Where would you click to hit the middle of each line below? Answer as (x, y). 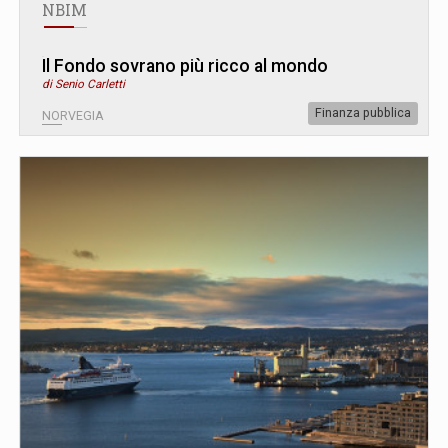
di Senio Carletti (83, 83)
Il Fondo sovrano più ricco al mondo (185, 65)
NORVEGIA (73, 115)
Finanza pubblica (363, 112)
